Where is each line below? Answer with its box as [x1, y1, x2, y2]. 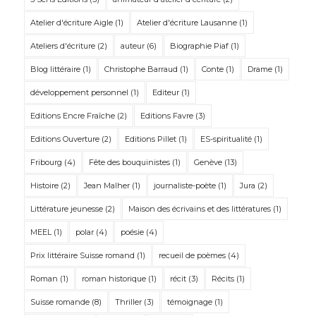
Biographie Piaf [169, 41, 229, 51]
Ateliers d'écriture [30, 41, 95, 51]
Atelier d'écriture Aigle [30, 18, 113, 28]
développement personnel [30, 87, 128, 98]
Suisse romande [30, 297, 90, 308]
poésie [120, 227, 144, 238]
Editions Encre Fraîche [30, 111, 115, 121]
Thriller [114, 297, 142, 308]
